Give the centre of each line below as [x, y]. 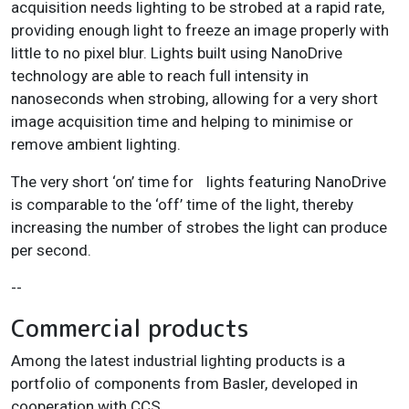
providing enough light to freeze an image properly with [200, 30]
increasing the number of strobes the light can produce [199, 227]
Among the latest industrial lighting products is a [178, 360]
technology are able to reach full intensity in [160, 75]
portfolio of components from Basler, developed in [184, 383]
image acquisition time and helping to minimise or [182, 121]
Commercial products [130, 327]
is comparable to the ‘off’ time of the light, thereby [182, 204]
